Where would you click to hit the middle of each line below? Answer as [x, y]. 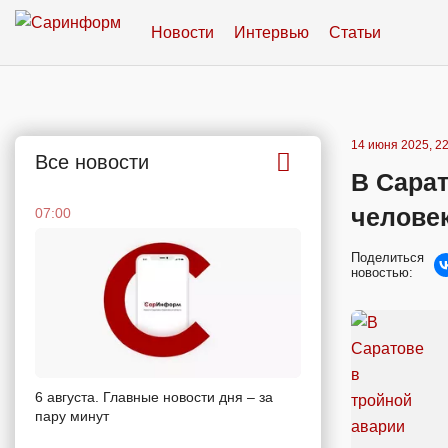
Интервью [271, 32]
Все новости [92, 162]
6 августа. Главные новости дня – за [154, 396]
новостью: [382, 272]
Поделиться [387, 257]
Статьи [355, 32]
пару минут [72, 415]
